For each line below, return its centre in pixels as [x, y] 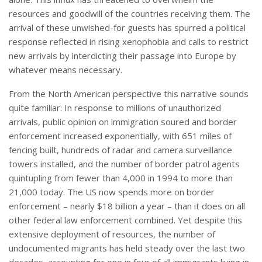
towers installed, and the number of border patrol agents [124, 164]
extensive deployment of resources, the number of [112, 234]
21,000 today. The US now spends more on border [112, 192]
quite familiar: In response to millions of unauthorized [115, 108]
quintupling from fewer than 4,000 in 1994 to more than [121, 178]
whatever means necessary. [65, 70]
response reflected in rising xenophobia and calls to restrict [129, 42]
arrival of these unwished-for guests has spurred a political [127, 28]
